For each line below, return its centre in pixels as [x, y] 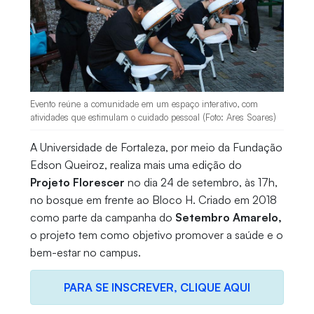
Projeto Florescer [78, 183]
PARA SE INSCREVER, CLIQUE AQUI [157, 288]
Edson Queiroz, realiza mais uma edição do [136, 165]
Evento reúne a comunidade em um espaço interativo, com [144, 104]
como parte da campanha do [101, 218]
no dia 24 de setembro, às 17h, [202, 183]
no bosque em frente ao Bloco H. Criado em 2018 [153, 200]
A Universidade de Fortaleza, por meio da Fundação [156, 148]
